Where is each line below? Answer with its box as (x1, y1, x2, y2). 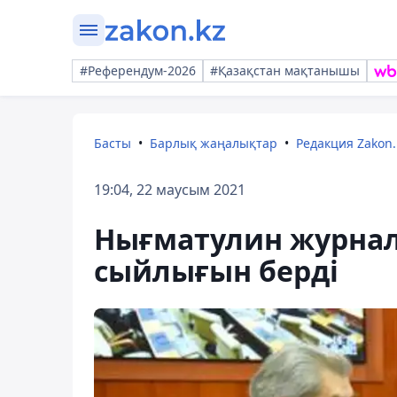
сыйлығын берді (94, 252, 339, 290)
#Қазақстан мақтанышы (210, 62, 360, 79)
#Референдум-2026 (80, 62, 196, 79)
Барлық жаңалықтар (150, 135, 277, 152)
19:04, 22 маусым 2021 (94, 180, 245, 199)
